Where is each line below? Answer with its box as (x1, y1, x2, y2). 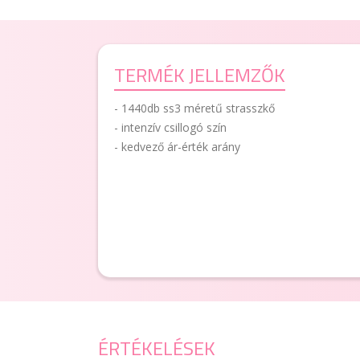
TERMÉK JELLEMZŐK (114, 60, 285, 89)
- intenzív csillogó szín (114, 120, 227, 135)
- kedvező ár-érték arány (114, 139, 240, 154)
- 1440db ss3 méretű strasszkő (114, 100, 275, 116)
